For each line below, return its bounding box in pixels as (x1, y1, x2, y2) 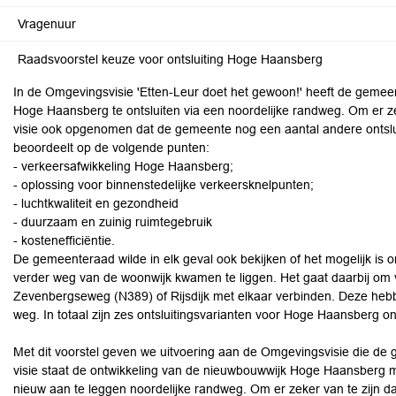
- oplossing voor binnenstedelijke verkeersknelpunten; (13, 178, 314, 192)
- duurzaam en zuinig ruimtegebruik (13, 215, 212, 229)
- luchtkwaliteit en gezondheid (13, 196, 179, 210)
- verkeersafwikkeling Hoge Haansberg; (13, 159, 233, 173)
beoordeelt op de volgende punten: (13, 141, 209, 155)
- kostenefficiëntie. (13, 233, 115, 247)
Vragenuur (18, 17, 76, 31)
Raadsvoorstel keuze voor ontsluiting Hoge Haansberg (18, 52, 323, 66)
